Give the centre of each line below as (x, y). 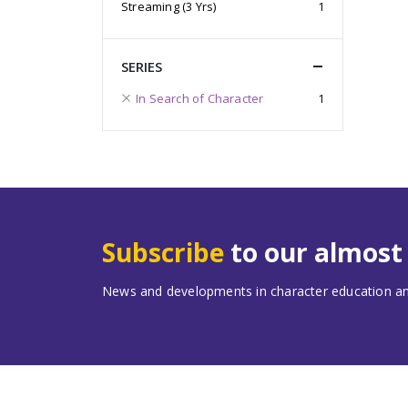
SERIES (142, 66)
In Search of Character (200, 98)
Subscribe (163, 252)
